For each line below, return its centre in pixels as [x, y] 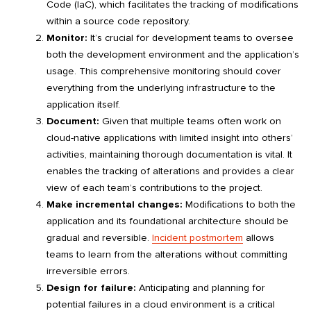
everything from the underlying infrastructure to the [161, 87]
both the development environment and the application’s [173, 54]
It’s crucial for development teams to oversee [191, 37]
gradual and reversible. [99, 237]
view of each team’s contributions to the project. [154, 187]
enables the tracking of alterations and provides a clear [170, 171]
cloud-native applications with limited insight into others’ [170, 137]
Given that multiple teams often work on [190, 121]
